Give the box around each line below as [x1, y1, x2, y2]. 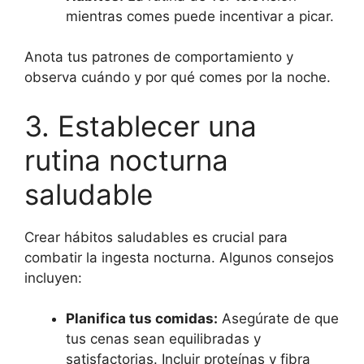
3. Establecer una [24, 108, 257, 143]
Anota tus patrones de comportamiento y [24, 49, 293, 66]
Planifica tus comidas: [66, 310, 218, 327]
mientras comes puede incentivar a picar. [66, 7, 334, 24]
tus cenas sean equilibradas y [66, 331, 261, 348]
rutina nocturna [24, 142, 228, 177]
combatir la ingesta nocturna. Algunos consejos [24, 249, 334, 266]
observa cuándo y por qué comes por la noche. [24, 69, 331, 86]
